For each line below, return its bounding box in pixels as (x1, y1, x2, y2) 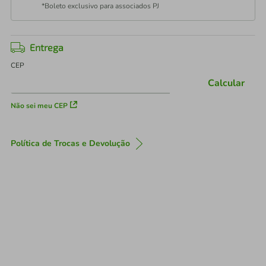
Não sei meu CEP (11, 101, 68, 110)
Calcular (208, 77, 245, 90)
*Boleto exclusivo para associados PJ (42, 1, 159, 11)
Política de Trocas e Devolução (11, 138, 130, 149)
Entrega (30, 42, 64, 53)
